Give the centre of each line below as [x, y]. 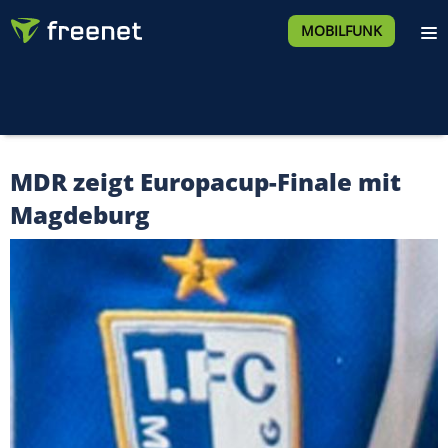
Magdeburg [80, 214]
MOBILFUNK [341, 30]
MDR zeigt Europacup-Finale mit [205, 181]
